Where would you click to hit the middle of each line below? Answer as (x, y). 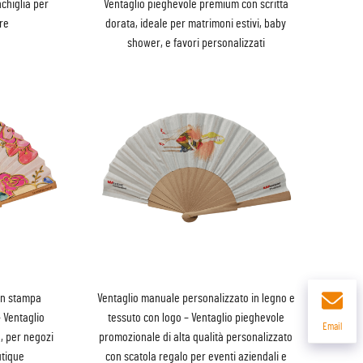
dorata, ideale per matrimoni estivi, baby (196, 23)
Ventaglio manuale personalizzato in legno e (196, 298)
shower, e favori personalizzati (196, 43)
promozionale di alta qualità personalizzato (196, 337)
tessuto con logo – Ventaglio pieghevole (196, 317)
